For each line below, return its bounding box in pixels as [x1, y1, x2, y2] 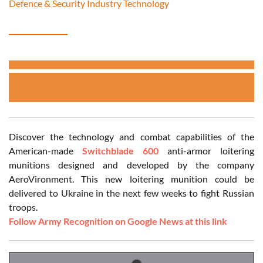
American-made [9, 145, 82, 157]
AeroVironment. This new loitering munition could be [9, 173, 254, 185]
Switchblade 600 [82, 145, 159, 157]
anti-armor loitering [159, 145, 254, 157]
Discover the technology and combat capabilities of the [9, 131, 254, 143]
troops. [9, 201, 38, 213]
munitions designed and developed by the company [9, 159, 254, 171]
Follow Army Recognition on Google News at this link [9, 215, 227, 227]
